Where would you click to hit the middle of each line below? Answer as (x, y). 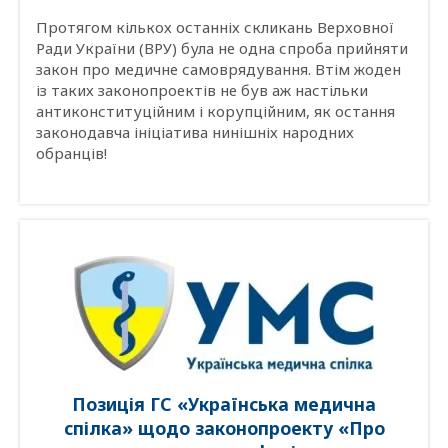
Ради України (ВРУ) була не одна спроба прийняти (222, 48)
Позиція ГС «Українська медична (224, 403)
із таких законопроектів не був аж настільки (202, 90)
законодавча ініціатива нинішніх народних (195, 132)
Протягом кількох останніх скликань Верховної (215, 27)
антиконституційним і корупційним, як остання (215, 111)
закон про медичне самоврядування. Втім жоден (218, 69)
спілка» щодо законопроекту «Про (224, 427)
